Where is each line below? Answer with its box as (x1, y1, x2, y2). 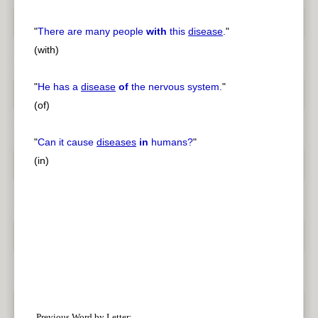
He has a (38, 81, 81, 93)
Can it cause (38, 136, 97, 148)
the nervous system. (128, 81, 222, 93)
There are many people (38, 26, 146, 38)
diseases (97, 136, 136, 148)
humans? (148, 136, 193, 148)
